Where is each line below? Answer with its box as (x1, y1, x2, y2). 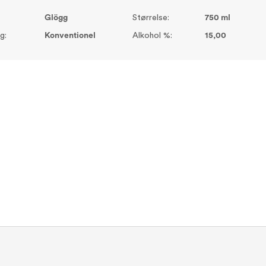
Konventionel (44, 31, 96, 40)
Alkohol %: (132, 31, 172, 40)
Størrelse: (132, 13, 169, 22)
